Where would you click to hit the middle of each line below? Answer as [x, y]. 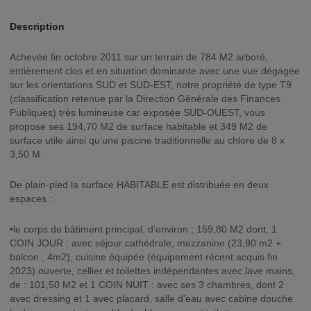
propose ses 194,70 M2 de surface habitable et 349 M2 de [138, 126]
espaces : [31, 199]
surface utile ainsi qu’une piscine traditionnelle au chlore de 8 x [147, 140]
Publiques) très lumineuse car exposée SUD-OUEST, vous [137, 112]
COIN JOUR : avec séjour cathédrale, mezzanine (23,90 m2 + [145, 243]
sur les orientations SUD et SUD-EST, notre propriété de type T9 [151, 85]
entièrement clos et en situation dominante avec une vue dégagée [155, 71]
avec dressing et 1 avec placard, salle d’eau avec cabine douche [151, 299]
